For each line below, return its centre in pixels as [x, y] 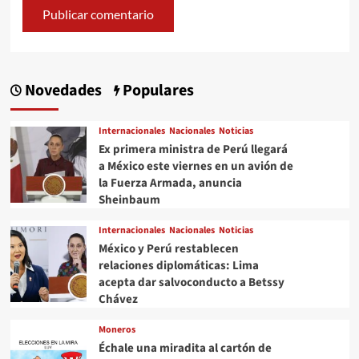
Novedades [61, 91]
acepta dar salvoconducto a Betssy [191, 283]
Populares [156, 91]
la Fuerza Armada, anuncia [170, 184]
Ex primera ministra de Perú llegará [193, 150]
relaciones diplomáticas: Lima [178, 266]
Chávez [118, 300]
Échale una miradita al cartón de [185, 349]
